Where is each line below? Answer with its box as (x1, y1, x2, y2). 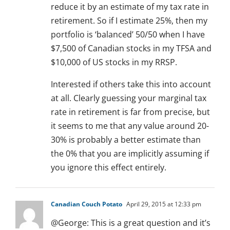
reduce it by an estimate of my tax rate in (51, 1, 209, 13)
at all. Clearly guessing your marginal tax (51, 92, 206, 104)
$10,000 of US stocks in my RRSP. (51, 56, 177, 68)
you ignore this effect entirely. (51, 162, 166, 174)
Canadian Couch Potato (51, 200, 122, 209)
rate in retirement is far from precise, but (51, 106, 210, 118)
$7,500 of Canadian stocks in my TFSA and (51, 43, 212, 54)
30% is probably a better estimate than (51, 134, 201, 146)
